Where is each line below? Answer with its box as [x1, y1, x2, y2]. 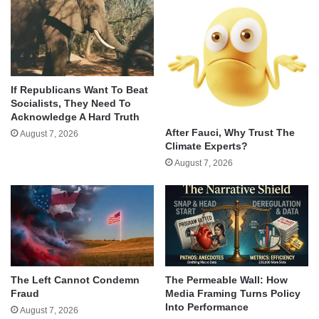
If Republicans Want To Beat [11, 83, 148, 95]
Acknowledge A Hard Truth [11, 110, 140, 122]
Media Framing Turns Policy [165, 287, 300, 299]
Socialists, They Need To [11, 97, 131, 109]
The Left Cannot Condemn [11, 273, 140, 286]
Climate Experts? [165, 140, 248, 152]
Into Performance [165, 300, 249, 313]
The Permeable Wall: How [165, 273, 288, 286]
